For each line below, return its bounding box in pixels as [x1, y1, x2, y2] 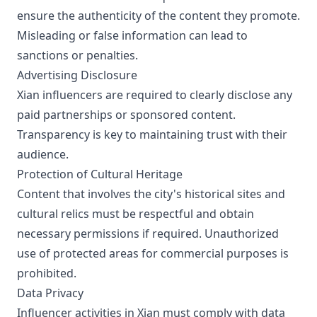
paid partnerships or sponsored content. [17, 107, 236, 122]
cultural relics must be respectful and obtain [17, 206, 254, 221]
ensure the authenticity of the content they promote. [17, 8, 300, 23]
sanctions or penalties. [17, 47, 138, 63]
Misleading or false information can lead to [17, 28, 248, 43]
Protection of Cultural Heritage [17, 166, 183, 182]
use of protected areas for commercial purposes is [17, 246, 289, 261]
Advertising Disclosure [17, 67, 137, 83]
